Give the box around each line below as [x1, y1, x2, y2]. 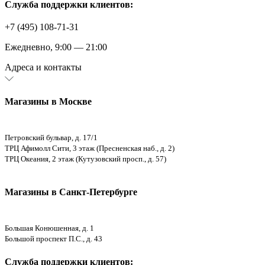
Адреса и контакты [5, 62, 82, 73]
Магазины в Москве [5, 96, 92, 106]
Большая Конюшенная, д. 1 [5, 224, 94, 232]
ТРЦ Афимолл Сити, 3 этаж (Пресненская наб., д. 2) [5, 143, 174, 153]
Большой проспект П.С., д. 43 [5, 234, 102, 243]
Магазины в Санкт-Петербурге [5, 187, 137, 198]
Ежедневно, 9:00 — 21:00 [5, 42, 107, 53]
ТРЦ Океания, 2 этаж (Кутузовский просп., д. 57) [5, 154, 166, 163]
